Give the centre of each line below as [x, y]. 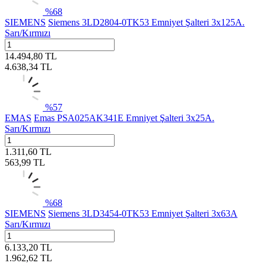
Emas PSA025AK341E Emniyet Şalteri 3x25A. [124, 118]
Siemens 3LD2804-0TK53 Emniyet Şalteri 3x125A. [146, 22]
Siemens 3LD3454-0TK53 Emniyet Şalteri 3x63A [143, 213]
